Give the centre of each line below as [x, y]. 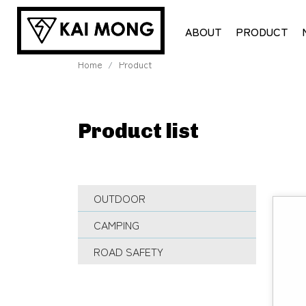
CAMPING [116, 225]
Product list [138, 131]
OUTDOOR [120, 198]
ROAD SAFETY [128, 251]
